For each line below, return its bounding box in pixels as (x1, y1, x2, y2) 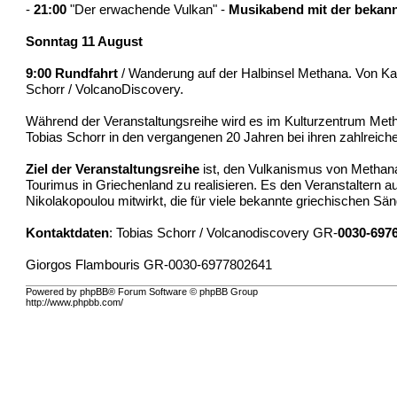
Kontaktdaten (26, 225, 110, 240)
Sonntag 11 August (26, 34, 144, 49)
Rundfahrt (55, 66, 122, 81)
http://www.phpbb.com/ (26, 297, 124, 308)
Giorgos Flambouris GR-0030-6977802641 (26, 257, 273, 272)
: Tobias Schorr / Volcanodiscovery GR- (109, 225, 339, 240)
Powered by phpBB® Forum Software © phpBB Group (26, 286, 259, 298)
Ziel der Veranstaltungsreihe (26, 161, 204, 176)
